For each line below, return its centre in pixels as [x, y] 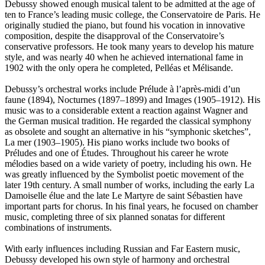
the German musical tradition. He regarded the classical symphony [128, 121]
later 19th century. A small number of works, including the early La [130, 185]
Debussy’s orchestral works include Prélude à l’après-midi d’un [122, 89]
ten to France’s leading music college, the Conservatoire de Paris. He [132, 14]
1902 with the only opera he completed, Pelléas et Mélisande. [119, 67]
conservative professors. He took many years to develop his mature [129, 46]
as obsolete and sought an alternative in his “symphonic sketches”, [128, 131]
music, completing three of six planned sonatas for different [115, 216]
